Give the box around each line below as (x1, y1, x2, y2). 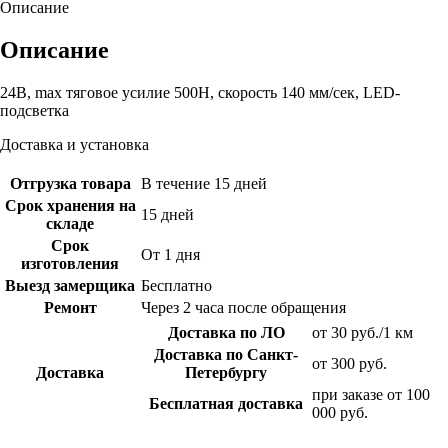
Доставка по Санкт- (154, 346, 298, 364)
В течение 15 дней (141, 175, 267, 193)
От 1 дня (141, 246, 200, 264)
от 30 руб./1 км (312, 324, 413, 342)
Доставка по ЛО (167, 324, 285, 342)
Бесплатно (141, 277, 212, 295)
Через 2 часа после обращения (141, 299, 346, 317)
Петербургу (185, 364, 267, 382)
